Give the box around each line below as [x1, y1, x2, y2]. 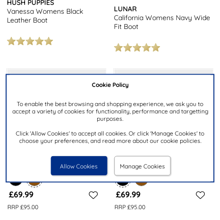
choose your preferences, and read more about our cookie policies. [19, 137, 201, 144]
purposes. [97, 114, 123, 122]
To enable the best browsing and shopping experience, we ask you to [17, 100, 203, 108]
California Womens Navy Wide [114, 13, 211, 23]
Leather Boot [7, 16, 48, 25]
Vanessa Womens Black [7, 7, 83, 16]
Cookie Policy [91, 81, 129, 88]
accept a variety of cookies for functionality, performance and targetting [12, 107, 208, 115]
